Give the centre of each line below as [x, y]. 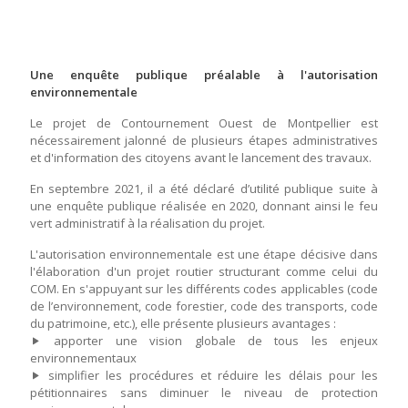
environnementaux [83, 358]
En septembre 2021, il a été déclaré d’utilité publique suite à [204, 189]
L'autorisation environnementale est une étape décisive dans [204, 254]
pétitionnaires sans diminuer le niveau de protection [204, 393]
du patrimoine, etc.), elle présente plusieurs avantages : [183, 323]
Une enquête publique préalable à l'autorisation [204, 75]
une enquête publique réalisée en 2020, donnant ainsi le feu [204, 206]
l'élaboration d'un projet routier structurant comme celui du [204, 271]
